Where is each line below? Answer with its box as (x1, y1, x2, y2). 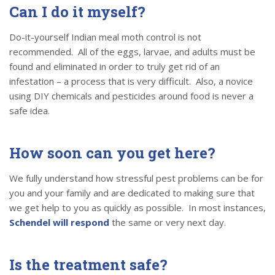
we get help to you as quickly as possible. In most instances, (9, 201, 266, 214)
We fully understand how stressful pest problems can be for (9, 172, 263, 185)
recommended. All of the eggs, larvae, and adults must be (9, 45, 255, 58)
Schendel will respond (9, 216, 109, 229)
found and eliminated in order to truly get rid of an (9, 60, 220, 73)
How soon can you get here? (9, 143, 215, 163)
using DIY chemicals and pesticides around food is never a (9, 90, 254, 103)
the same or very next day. (109, 216, 226, 229)
